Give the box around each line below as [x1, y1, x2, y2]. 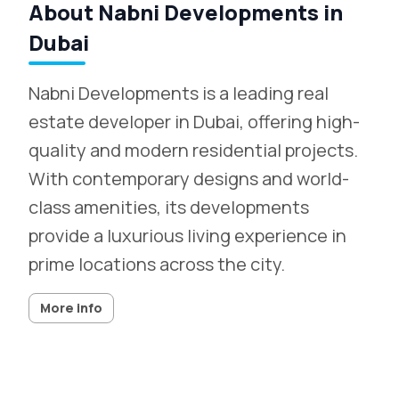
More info [40, 299, 102, 316]
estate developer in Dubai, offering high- [28, 110, 360, 134]
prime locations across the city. [28, 252, 285, 276]
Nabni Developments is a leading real [28, 81, 329, 105]
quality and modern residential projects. [28, 138, 358, 162]
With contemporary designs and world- [28, 167, 349, 191]
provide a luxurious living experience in [28, 224, 346, 248]
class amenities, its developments [28, 195, 309, 219]
